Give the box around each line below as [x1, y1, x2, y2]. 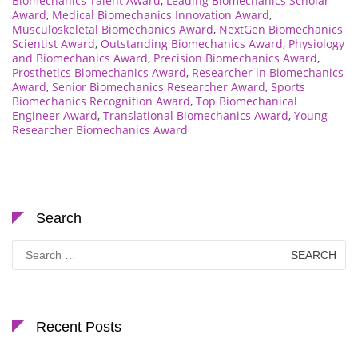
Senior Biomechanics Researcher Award [52, 78, 265, 94]
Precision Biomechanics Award [153, 50, 317, 66]
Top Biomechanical [196, 93, 297, 109]
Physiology [288, 35, 344, 51]
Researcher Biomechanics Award [12, 121, 188, 137]
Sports [271, 78, 305, 94]
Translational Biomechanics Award [103, 107, 288, 123]
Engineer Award [12, 107, 97, 123]
